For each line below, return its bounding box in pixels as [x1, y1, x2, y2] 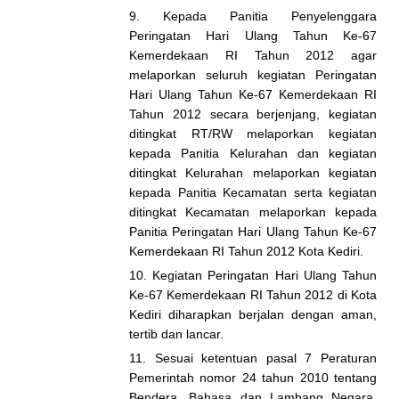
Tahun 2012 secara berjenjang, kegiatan [129, 107, 377, 121]
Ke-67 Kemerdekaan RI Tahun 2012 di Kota [129, 288, 377, 302]
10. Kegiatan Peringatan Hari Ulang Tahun [129, 268, 377, 282]
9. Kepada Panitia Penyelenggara [129, 9, 377, 23]
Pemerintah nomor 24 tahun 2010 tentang [129, 370, 377, 385]
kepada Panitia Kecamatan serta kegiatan [129, 185, 377, 199]
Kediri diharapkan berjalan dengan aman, [129, 307, 377, 322]
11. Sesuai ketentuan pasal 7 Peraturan [129, 351, 377, 365]
